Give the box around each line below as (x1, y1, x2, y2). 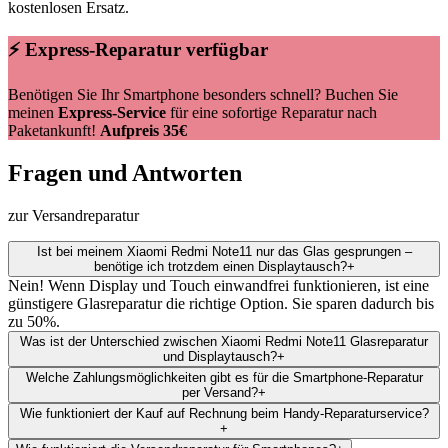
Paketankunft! (8, 122, 100, 140)
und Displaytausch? (163, 349, 277, 365)
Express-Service (58, 104, 166, 122)
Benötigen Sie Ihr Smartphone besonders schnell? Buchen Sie (8, 86, 398, 104)
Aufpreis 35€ (100, 122, 187, 140)
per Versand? (182, 385, 258, 401)
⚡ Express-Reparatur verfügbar (8, 38, 268, 60)
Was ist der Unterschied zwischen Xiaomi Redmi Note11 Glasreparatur (20, 334, 428, 350)
